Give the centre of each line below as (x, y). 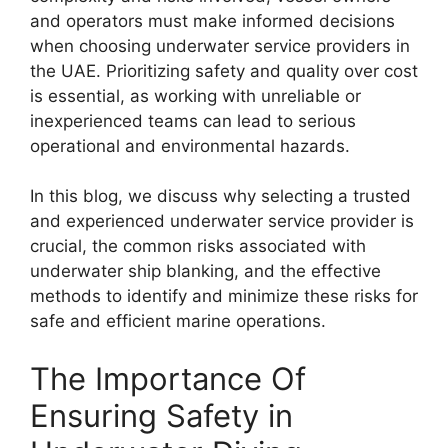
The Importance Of (168, 378)
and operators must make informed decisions (212, 20)
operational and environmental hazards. (190, 145)
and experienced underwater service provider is (222, 221)
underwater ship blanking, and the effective (205, 271)
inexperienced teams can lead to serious (193, 120)
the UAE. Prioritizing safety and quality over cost (224, 70)
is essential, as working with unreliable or (195, 95)
